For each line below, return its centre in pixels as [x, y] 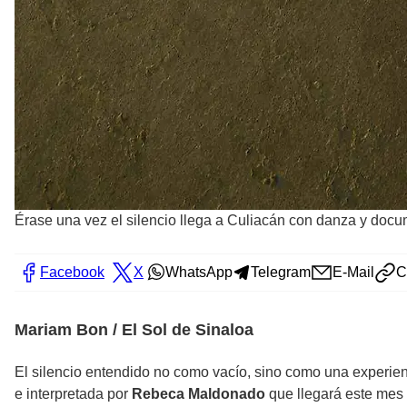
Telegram [281, 273]
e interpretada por [73, 394]
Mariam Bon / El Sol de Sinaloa [134, 330]
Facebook [72, 273]
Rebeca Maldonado [199, 394]
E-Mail [353, 273]
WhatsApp [199, 273]
